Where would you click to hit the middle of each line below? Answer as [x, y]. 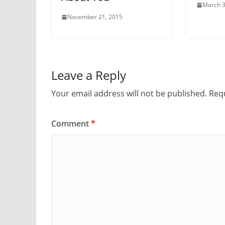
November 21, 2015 [95, 17]
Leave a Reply [89, 75]
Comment [71, 124]
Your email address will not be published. [129, 94]
